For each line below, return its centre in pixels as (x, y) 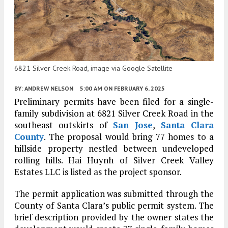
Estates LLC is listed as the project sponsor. (98, 172)
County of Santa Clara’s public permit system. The (114, 205)
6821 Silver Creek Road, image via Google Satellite (93, 68)
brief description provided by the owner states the (114, 217)
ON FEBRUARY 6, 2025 (134, 88)
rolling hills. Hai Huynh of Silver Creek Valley (114, 160)
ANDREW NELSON (49, 88)
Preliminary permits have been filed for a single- (114, 101)
